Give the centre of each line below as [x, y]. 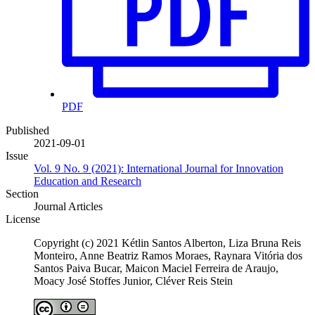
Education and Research [88, 181]
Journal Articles [68, 207]
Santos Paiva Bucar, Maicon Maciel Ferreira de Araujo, [156, 269]
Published [27, 131]
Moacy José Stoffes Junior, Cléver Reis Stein [133, 281]
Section [22, 194]
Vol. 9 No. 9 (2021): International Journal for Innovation [159, 169]
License [23, 219]
